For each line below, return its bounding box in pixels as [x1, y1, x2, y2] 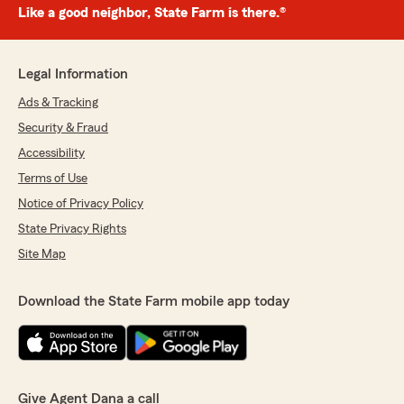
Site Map [18, 248, 66, 262]
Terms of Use [18, 172, 87, 186]
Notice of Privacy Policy [18, 197, 143, 211]
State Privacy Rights [18, 223, 126, 236]
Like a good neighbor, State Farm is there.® [18, 5, 286, 21]
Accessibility [18, 147, 85, 161]
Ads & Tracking [18, 96, 98, 110]
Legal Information [18, 67, 128, 82]
